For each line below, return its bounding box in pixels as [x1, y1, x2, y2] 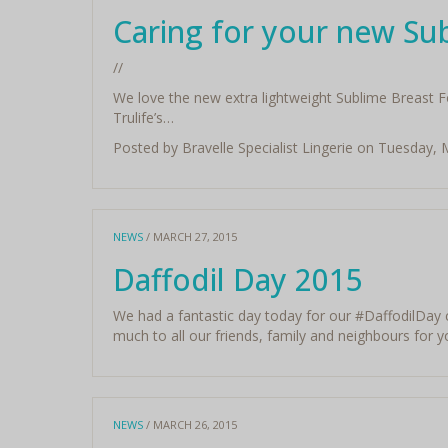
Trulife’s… [112, 108, 174, 127]
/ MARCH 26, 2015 [142, 417, 237, 432]
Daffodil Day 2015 [112, 259, 363, 300]
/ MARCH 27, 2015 [142, 229, 237, 244]
